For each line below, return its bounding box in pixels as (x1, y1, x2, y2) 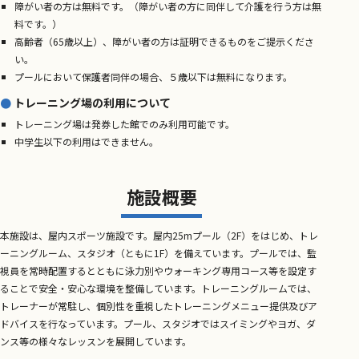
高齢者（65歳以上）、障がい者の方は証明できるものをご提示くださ (14, 34, 315, 48)
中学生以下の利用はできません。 (14, 134, 159, 148)
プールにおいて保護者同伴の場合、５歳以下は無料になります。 (14, 69, 293, 83)
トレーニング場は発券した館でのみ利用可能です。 (14, 116, 236, 131)
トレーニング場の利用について (13, 94, 171, 111)
